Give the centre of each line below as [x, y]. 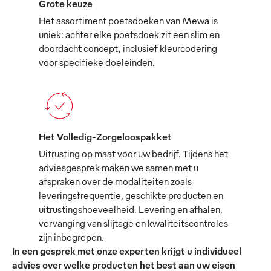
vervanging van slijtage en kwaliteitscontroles [133, 224]
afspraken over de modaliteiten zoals [115, 182]
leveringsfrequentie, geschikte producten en [131, 196]
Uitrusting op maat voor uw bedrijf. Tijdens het [133, 154]
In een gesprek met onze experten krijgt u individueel [127, 251]
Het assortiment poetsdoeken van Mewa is [128, 21]
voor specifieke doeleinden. [97, 63]
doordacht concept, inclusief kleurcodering [128, 49]
